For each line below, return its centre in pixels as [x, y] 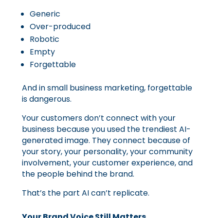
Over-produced [60, 27]
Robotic [44, 39]
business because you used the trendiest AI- [106, 129]
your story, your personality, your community [107, 152]
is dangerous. [46, 99]
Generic [45, 14]
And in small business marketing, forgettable [107, 88]
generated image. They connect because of [106, 140]
